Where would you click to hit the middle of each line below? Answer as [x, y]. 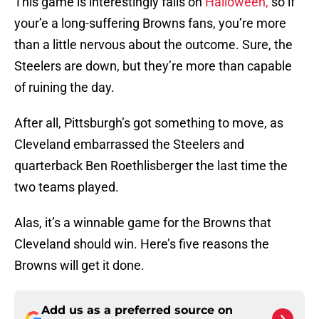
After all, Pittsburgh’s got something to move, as [149, 123]
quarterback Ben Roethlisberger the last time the [151, 166]
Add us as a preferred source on [137, 310]
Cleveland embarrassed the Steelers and [129, 145]
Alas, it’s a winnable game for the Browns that [143, 223]
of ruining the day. [64, 88]
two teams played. [67, 187]
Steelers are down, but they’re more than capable [153, 66]
